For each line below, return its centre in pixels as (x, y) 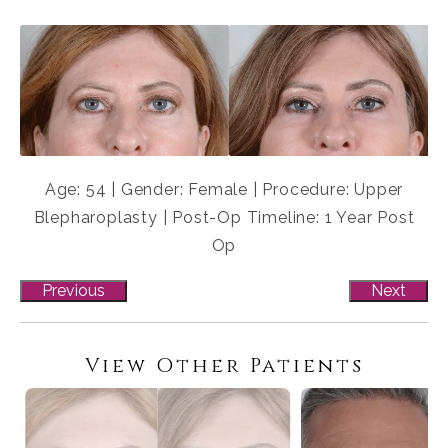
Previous (73, 291)
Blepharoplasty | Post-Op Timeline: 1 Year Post (224, 218)
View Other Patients (224, 366)
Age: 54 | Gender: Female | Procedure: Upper (224, 190)
